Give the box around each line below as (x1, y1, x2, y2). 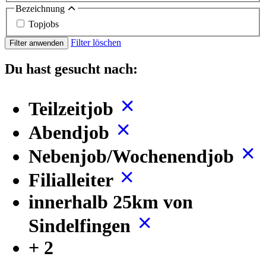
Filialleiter (28, 169, 118, 191)
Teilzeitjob (28, 97, 118, 119)
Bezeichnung (15, 4, 67, 14)
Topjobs (28, 18, 59, 29)
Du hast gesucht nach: (5, 61, 138, 77)
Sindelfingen (28, 214, 135, 236)
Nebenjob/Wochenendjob (28, 145, 239, 167)
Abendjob (28, 121, 114, 143)
